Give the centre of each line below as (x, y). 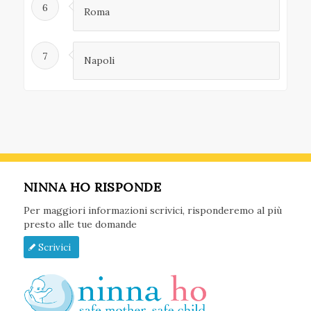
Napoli (99, 61)
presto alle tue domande (80, 224)
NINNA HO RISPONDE (92, 187)
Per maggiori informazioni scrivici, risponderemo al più (152, 210)
